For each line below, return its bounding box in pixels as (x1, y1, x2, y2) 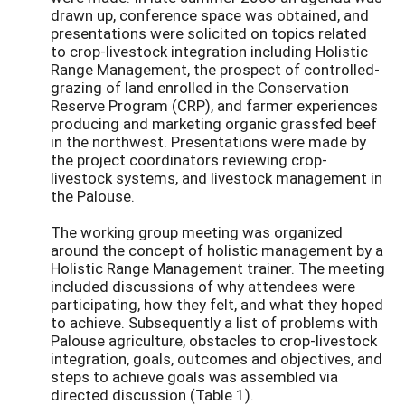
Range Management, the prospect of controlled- (51, 58, 380, 80)
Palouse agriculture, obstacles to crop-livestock (51, 329, 377, 351)
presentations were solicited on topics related (51, 22, 367, 43)
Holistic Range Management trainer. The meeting (51, 257, 385, 278)
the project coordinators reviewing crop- (51, 148, 327, 170)
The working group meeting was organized (51, 221, 343, 242)
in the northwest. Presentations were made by (51, 130, 366, 152)
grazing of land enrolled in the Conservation (51, 76, 349, 98)
